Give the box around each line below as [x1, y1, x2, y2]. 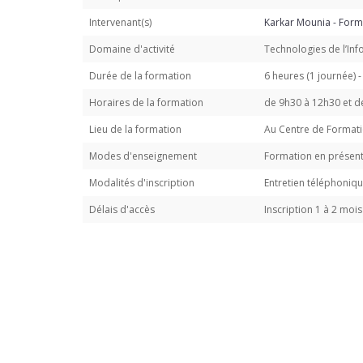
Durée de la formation [89, 69, 191, 83]
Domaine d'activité [89, 42, 175, 57]
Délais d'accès [89, 203, 155, 217]
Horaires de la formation [89, 96, 203, 110]
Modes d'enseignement [89, 149, 197, 164]
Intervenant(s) [89, 15, 152, 30]
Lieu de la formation [89, 122, 181, 137]
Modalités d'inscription [89, 176, 194, 190]
